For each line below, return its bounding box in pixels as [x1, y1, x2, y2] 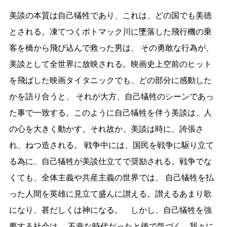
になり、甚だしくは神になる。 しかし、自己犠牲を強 [9, 206, 212, 214]
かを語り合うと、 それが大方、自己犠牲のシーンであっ [9, 92, 214, 101]
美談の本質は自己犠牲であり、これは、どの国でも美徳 [9, 11, 212, 20]
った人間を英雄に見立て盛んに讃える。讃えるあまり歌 [9, 190, 212, 198]
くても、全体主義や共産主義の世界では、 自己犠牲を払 [9, 173, 214, 182]
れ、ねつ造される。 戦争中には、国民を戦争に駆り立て [9, 141, 214, 149]
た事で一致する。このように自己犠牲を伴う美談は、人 [9, 108, 212, 117]
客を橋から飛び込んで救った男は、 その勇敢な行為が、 [9, 44, 214, 52]
